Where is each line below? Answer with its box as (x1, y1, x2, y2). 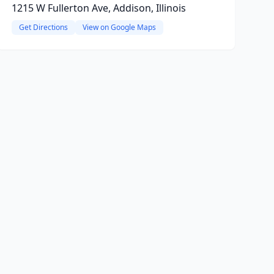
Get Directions (18, 22, 68, 32)
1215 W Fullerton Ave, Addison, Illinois (11, 1, 186, 15)
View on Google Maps (82, 22, 156, 32)
